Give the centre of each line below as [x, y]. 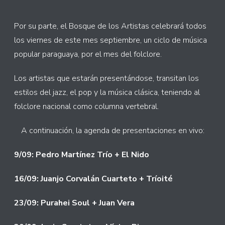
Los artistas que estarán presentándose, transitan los [106, 78]
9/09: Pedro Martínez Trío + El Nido [82, 155]
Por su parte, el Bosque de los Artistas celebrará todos [110, 26]
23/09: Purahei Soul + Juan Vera [74, 203]
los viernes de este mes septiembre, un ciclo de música [110, 40]
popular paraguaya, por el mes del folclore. [88, 54]
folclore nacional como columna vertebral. [86, 106]
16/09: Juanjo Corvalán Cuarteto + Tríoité [93, 179]
